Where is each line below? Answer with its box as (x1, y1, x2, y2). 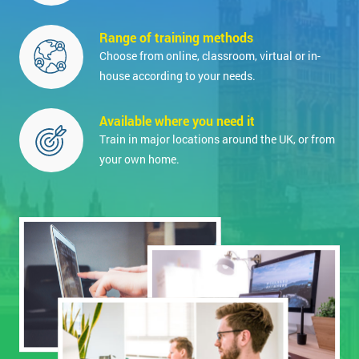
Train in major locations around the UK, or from (99, 131, 335, 147)
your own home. (99, 151, 179, 167)
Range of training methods (99, 28, 253, 46)
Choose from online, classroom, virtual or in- (99, 47, 321, 63)
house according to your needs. (99, 67, 256, 83)
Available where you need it (99, 111, 255, 129)
